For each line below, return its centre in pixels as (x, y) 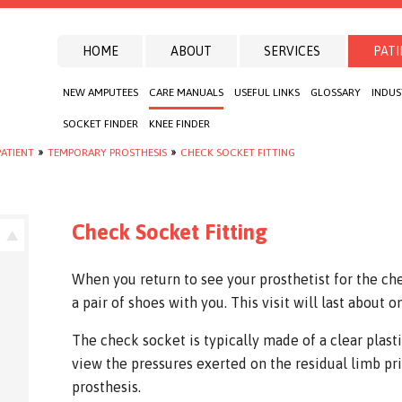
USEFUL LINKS (267, 92)
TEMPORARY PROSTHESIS (107, 153)
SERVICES (293, 51)
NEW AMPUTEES (100, 92)
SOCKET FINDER (100, 124)
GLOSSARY (336, 92)
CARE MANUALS (186, 92)
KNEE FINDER (179, 124)
